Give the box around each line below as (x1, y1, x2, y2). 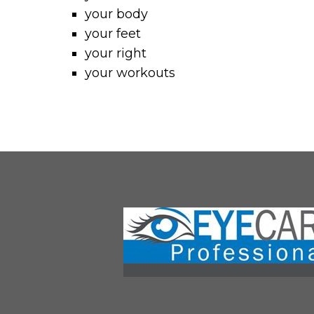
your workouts (85, 65, 176, 81)
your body (85, 6, 149, 22)
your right (85, 46, 147, 61)
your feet (85, 26, 142, 41)
